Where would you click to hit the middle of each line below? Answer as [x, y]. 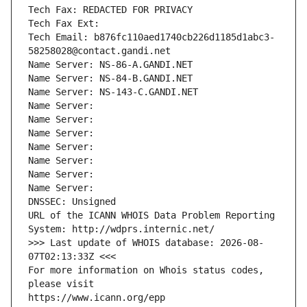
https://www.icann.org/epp [97, 298]
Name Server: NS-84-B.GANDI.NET [110, 78]
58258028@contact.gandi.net [99, 51]
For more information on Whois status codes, [146, 270]
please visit [61, 284]
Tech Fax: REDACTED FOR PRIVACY [110, 10]
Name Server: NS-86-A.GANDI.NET [110, 65]
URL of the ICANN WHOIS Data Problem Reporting [151, 216]
